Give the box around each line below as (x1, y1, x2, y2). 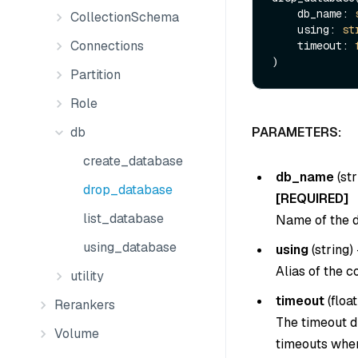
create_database (83, 153, 183, 169)
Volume (54, 325, 99, 342)
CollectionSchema (70, 9, 179, 26)
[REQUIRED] (276, 189, 348, 207)
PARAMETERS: (252, 124, 341, 141)
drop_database (83, 181, 173, 198)
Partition (70, 66, 121, 83)
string (315, 241, 349, 258)
